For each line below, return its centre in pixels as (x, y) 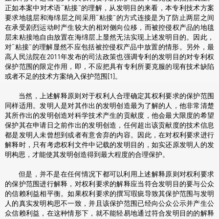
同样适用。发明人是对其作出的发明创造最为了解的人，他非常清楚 (109, 106)
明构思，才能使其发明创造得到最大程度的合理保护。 (87, 155)
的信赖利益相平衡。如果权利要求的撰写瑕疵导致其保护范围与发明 (109, 194)
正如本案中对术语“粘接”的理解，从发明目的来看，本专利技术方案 (109, 8)
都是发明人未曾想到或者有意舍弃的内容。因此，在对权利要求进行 (109, 135)
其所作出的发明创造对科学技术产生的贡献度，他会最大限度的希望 (109, 116)
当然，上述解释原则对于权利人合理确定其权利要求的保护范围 (116, 96)
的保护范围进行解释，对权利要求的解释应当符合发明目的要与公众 (109, 184)
